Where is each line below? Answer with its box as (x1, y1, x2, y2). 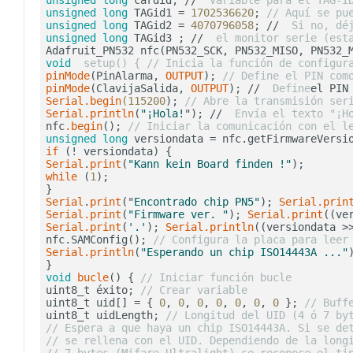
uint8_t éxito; (46, 284, 140, 297)
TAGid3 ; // (128, 32, 210, 45)
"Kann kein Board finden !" (128, 158, 292, 171)
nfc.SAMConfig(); (46, 233, 153, 247)
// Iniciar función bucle (140, 271, 292, 284)
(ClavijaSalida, (90, 82, 191, 95)
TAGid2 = (128, 19, 191, 32)
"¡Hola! (140, 107, 184, 121)
